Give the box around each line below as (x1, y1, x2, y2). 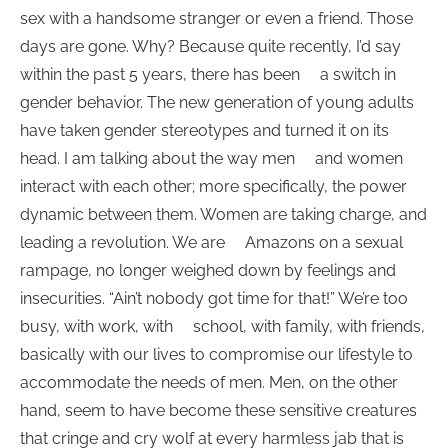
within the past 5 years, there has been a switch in (20, 65, 396, 85)
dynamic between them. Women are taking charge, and (20, 205, 427, 225)
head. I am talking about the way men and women (20, 149, 403, 169)
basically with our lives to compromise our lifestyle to (20, 345, 413, 365)
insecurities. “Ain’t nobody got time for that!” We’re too (20, 289, 408, 309)
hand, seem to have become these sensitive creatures (20, 401, 417, 421)
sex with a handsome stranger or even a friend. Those (20, 9, 413, 29)
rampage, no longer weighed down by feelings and (20, 261, 396, 281)
